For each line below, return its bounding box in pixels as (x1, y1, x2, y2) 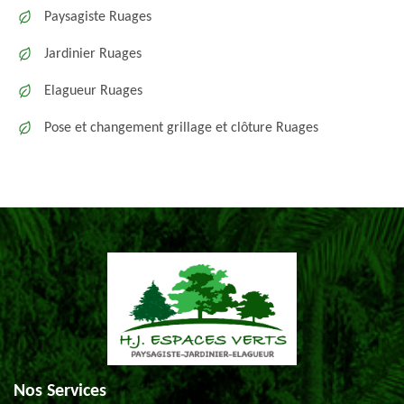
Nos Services (14, 382, 106, 400)
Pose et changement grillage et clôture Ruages (44, 121, 318, 135)
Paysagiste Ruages (44, 10, 151, 24)
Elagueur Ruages (44, 84, 142, 98)
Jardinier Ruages (44, 47, 142, 61)
